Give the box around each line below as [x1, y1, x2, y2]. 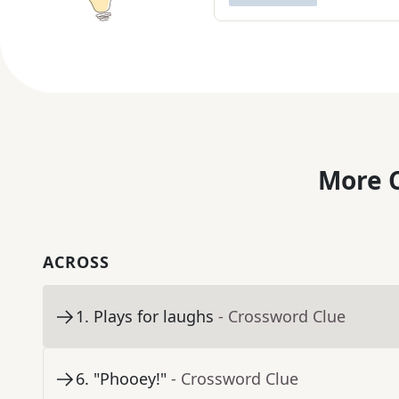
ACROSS [43, 251, 110, 273]
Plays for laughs [94, 305, 214, 328]
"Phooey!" [94, 368, 167, 390]
